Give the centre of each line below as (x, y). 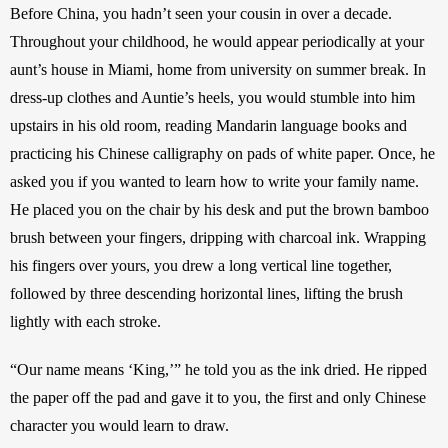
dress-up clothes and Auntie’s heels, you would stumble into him (212, 97)
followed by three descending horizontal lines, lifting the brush (206, 293)
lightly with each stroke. (87, 321)
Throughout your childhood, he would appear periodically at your (217, 41)
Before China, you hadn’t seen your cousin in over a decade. (201, 13)
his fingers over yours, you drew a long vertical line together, (201, 265)
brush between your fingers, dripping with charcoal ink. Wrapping (218, 237)
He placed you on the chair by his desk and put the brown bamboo (219, 209)
